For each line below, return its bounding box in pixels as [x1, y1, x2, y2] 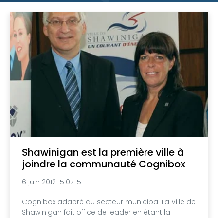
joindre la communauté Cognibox [22, 157, 185, 171]
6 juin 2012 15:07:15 [22, 177, 81, 187]
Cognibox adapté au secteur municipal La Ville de [22, 197, 196, 207]
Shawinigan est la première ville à [22, 145, 184, 160]
